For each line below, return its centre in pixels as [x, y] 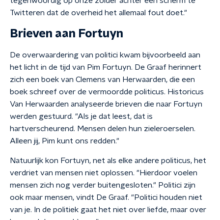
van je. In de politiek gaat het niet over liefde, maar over [108, 210]
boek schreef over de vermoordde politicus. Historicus [107, 92]
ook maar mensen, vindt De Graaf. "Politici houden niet [106, 197]
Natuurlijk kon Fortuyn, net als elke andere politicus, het [108, 161]
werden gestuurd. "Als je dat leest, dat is [81, 116]
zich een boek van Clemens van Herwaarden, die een [102, 80]
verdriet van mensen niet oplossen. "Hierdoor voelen [104, 173]
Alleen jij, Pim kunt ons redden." [65, 141]
